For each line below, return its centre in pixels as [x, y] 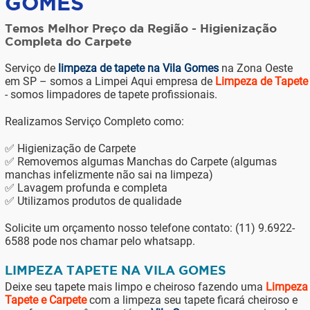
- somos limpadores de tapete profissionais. [111, 94]
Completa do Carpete [68, 41]
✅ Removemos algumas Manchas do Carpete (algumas [140, 162]
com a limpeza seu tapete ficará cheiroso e [192, 300]
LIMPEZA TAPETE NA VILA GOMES [115, 270]
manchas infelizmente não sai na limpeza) [109, 175]
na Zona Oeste [255, 68]
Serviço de [31, 68]
